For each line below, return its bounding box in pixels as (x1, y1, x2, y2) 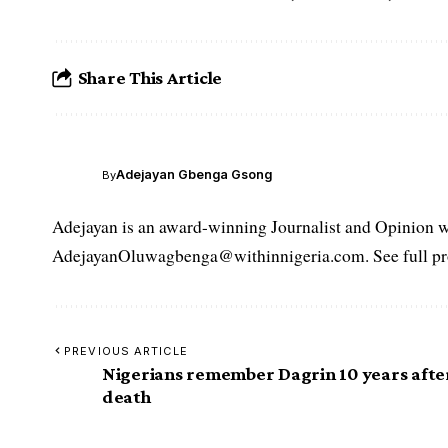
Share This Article (77, 67, 223, 88)
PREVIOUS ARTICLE (64, 343, 188, 358)
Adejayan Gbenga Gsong (116, 167, 272, 182)
